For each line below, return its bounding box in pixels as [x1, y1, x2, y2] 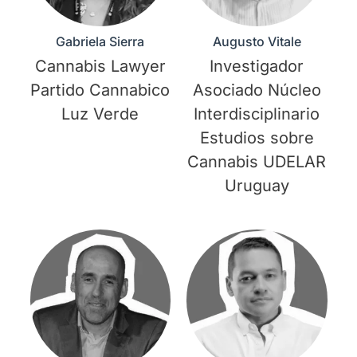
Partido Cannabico [30, 80, 171, 100]
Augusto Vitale [212, 33, 301, 50]
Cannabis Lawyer [34, 57, 166, 76]
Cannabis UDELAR [187, 152, 327, 172]
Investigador [210, 57, 304, 76]
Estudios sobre [199, 128, 314, 148]
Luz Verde [61, 104, 139, 124]
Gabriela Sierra [56, 33, 145, 50]
